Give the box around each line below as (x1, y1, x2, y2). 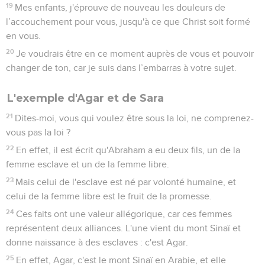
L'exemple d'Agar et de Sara (7, 91, 164, 105)
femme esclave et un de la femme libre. (6, 159, 169, 169)
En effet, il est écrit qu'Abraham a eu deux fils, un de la (16, 145, 241, 155)
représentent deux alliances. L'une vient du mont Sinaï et (6, 223, 241, 233)
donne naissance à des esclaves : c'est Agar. (6, 237, 188, 247)
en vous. (6, 31, 41, 41)
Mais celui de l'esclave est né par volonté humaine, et (15, 177, 237, 187)
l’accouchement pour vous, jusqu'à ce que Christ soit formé (6, 17, 250, 27)
